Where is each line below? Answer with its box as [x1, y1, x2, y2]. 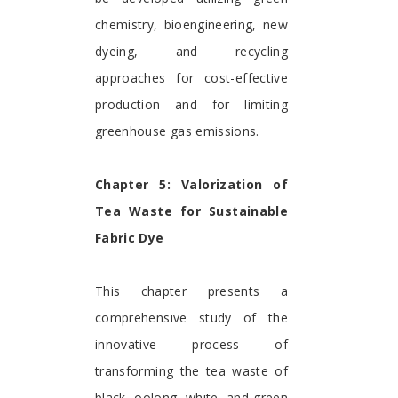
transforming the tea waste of [95, 362, 288, 380]
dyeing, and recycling [95, 43, 288, 60]
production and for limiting [95, 96, 288, 114]
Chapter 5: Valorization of [95, 176, 288, 194]
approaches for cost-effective [95, 69, 288, 87]
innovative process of [95, 336, 288, 354]
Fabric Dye [95, 229, 164, 247]
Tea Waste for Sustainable [95, 203, 288, 220]
